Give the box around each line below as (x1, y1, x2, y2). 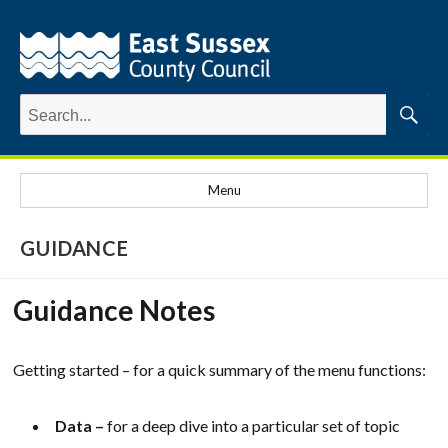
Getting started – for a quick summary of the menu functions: (13, 359, 427, 379)
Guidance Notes (13, 292, 216, 327)
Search (19, 96, 66, 116)
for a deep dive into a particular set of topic (104, 415, 401, 435)
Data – (55, 415, 105, 435)
